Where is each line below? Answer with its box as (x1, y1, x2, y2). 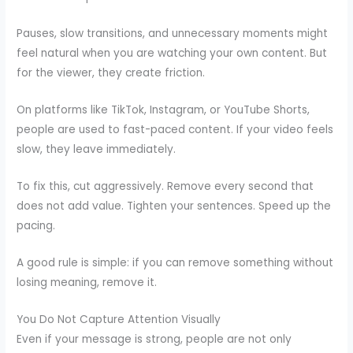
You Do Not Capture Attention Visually (17, 311, 221, 327)
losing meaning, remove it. (17, 274, 158, 290)
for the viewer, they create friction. (17, 65, 206, 81)
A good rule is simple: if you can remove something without (17, 255, 334, 270)
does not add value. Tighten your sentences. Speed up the (17, 198, 332, 214)
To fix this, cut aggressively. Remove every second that (17, 178, 314, 194)
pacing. (17, 217, 56, 233)
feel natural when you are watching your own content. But (17, 46, 328, 61)
